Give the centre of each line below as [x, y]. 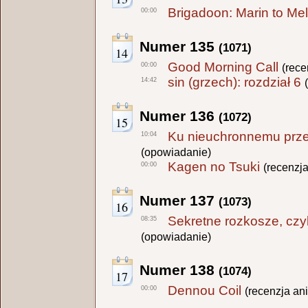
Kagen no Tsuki [214, 167]
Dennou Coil [205, 291]
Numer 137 [179, 201]
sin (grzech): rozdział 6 [235, 82]
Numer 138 [179, 270]
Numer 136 [179, 115]
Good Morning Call [223, 67]
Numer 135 [179, 46]
